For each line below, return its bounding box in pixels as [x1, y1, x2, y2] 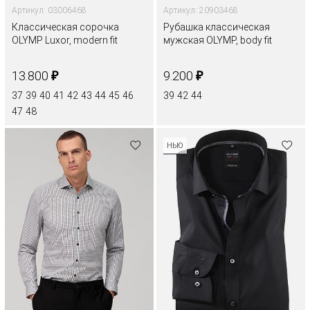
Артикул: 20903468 [163, 5, 238, 15]
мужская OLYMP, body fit [163, 34, 272, 46]
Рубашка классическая [163, 21, 270, 33]
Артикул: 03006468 [12, 5, 86, 15]
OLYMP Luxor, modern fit [12, 34, 118, 46]
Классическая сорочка [12, 21, 119, 33]
